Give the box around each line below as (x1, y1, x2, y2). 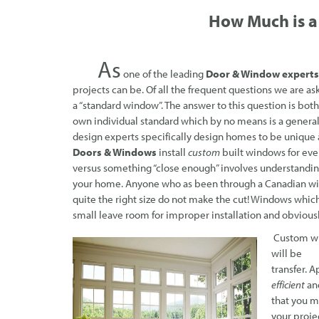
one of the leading (121, 67, 204, 81)
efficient (271, 278, 305, 292)
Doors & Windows (73, 145, 157, 159)
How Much (209, 10, 293, 32)
